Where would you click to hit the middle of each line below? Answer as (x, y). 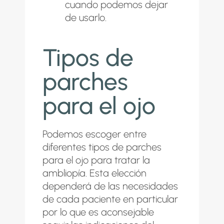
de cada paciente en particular (110, 199)
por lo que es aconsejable (98, 212)
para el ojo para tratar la (96, 160)
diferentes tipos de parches (102, 147)
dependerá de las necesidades (110, 186)
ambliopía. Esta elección (94, 173)
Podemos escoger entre (94, 134)
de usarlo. (87, 17)
